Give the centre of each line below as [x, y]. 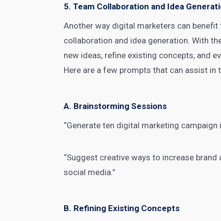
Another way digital [101, 26]
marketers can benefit [178, 26]
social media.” [90, 172]
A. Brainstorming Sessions [115, 106]
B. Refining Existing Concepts [122, 208]
